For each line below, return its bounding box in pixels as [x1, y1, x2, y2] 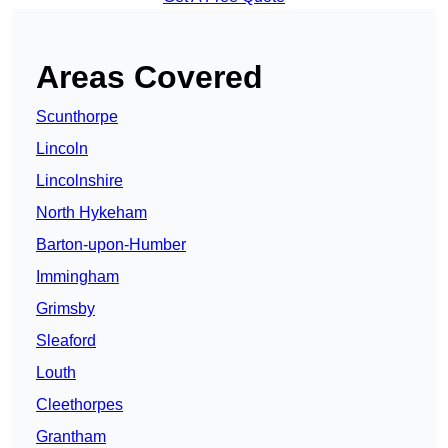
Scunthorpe [36, 108, 118, 126]
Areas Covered [36, 59, 263, 96]
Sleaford [36, 332, 96, 350]
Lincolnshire [36, 172, 123, 190]
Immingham [36, 268, 119, 286]
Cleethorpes [36, 396, 123, 414]
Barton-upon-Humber [36, 236, 186, 254]
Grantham [36, 428, 106, 446]
